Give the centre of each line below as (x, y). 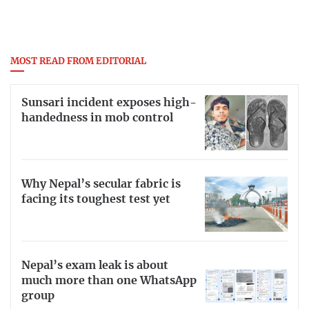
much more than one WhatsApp (109, 280)
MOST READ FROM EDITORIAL (78, 62)
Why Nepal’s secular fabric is (101, 184)
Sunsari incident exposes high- (109, 103)
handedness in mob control (97, 118)
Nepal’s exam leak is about (95, 265)
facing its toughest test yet (96, 199)
